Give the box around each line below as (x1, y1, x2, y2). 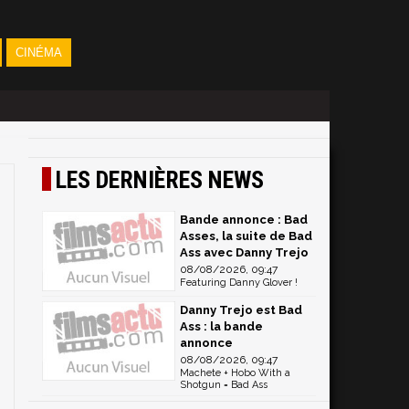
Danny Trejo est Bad (180, 302, 302, 317)
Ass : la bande (180, 319, 263, 333)
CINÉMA (15, 46, 62, 59)
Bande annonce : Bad (180, 213, 308, 226)
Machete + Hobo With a (180, 366, 290, 379)
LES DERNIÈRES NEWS (56, 166, 264, 194)
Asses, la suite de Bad (180, 229, 312, 243)
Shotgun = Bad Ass (180, 378, 267, 391)
